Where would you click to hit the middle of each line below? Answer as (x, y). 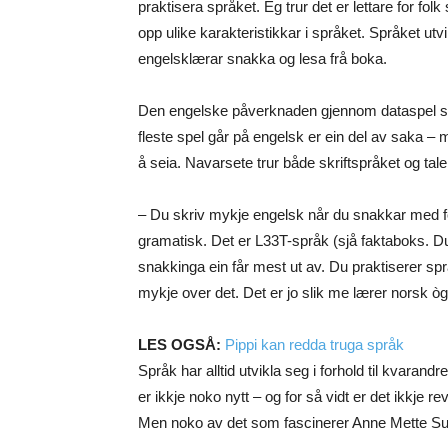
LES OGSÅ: (181, 345)
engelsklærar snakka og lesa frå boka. (262, 59)
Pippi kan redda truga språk (314, 345)
